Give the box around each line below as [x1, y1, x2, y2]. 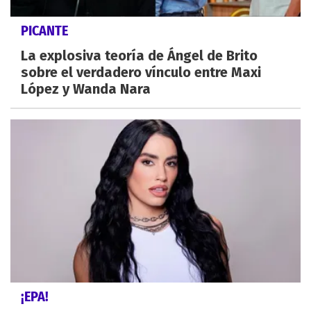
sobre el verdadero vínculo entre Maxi [21, 64, 261, 81]
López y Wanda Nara [21, 81, 151, 98]
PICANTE [21, 22, 68, 40]
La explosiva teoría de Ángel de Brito [21, 47, 258, 65]
